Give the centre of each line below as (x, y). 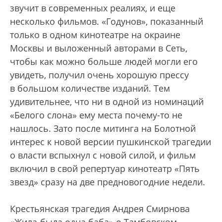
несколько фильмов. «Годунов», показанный (107, 21)
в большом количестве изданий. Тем (90, 88)
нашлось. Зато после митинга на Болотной (103, 128)
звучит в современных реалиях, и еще (93, 8)
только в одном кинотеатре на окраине (95, 35)
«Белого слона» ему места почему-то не (96, 115)
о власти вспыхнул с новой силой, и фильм (103, 155)
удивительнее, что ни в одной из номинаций (107, 102)
